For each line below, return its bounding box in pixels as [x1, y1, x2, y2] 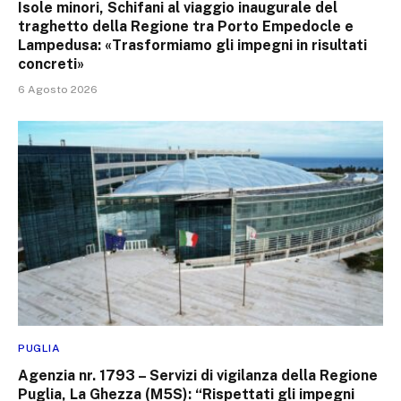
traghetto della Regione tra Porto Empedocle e [18, 17, 354, 35]
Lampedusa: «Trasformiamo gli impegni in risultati [18, 36, 367, 54]
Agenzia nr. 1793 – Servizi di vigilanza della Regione [18, 367, 378, 385]
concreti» [18, 55, 84, 73]
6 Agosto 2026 [18, 82, 98, 96]
